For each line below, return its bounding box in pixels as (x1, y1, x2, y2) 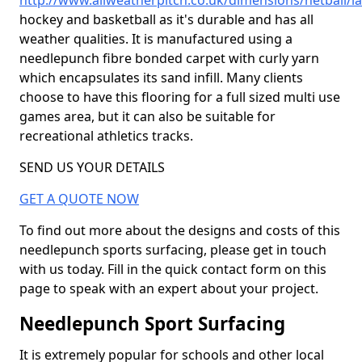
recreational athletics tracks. (19, 127, 193, 145)
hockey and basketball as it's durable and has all (19, 11, 314, 28)
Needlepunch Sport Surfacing (19, 311, 285, 336)
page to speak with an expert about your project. (19, 280, 318, 297)
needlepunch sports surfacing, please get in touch (19, 241, 326, 259)
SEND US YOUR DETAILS (19, 158, 165, 176)
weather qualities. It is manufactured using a (19, 30, 293, 48)
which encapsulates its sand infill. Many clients (19, 69, 303, 86)
